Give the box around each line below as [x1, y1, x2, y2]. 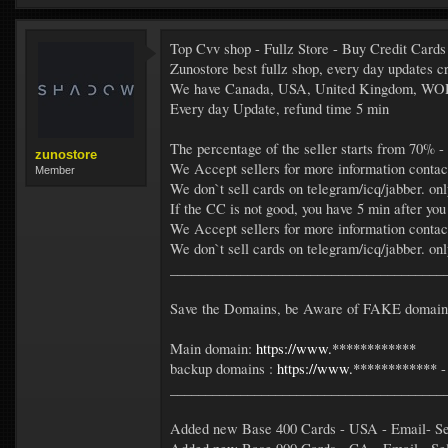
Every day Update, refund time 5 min [170, 99, 389, 118]
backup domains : [170, 359, 277, 378]
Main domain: [170, 339, 256, 358]
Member [35, 164, 75, 176]
